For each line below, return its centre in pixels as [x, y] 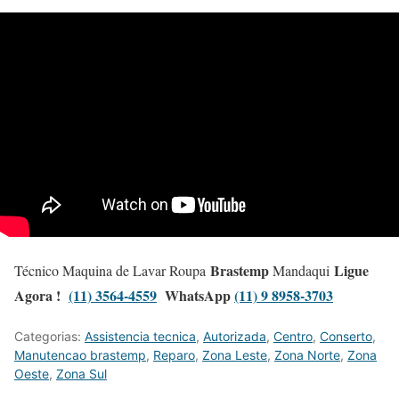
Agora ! [41, 296]
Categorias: [49, 337]
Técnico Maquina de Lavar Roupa [112, 271]
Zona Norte [307, 355]
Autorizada [235, 337]
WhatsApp [199, 296]
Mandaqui [301, 271]
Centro [293, 337]
